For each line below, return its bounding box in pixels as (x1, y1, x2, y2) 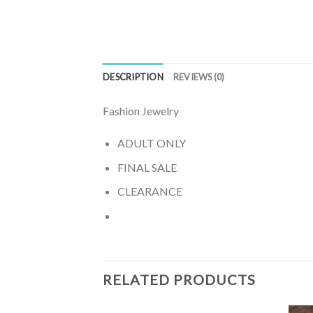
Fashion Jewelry (103, 104, 179, 118)
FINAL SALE (117, 160, 177, 174)
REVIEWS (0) (173, 71, 225, 83)
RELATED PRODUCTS (103, 270, 256, 288)
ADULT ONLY (117, 136, 186, 150)
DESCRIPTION (103, 71, 163, 83)
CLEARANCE (117, 184, 182, 198)
